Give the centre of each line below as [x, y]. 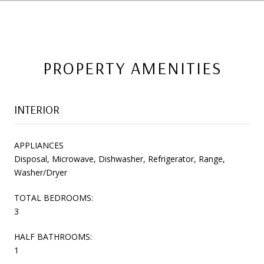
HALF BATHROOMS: [53, 236]
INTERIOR [37, 109]
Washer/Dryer [41, 172]
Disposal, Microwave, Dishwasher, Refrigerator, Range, [120, 159]
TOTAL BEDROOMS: [54, 197]
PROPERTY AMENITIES [132, 67]
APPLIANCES [39, 145]
